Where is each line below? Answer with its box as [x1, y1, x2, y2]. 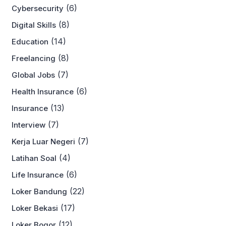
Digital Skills [12, 20, 56, 30]
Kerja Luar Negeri [12, 137, 75, 146]
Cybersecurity [12, 4, 64, 13]
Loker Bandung [12, 187, 67, 196]
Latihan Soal [12, 153, 56, 163]
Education [12, 37, 48, 46]
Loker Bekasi [12, 203, 58, 213]
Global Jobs [12, 70, 55, 80]
